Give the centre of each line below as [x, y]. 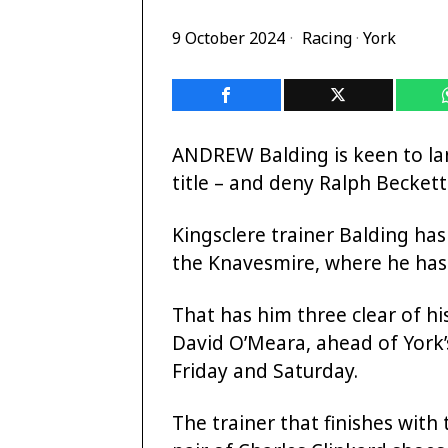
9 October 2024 [228, 38]
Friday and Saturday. [265, 371]
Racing [327, 38]
